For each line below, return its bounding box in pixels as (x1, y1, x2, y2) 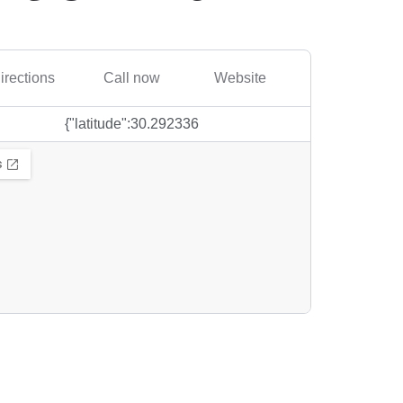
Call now (103, 69, 160, 85)
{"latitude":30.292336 (64, 115, 199, 131)
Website (214, 69, 266, 85)
